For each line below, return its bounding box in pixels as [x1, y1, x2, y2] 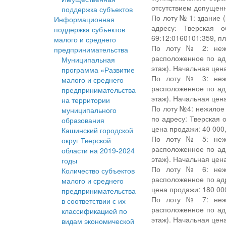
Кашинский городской [62, 125, 133, 136]
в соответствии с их [62, 196, 126, 206]
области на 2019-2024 [62, 145, 135, 156]
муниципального [62, 105, 117, 116]
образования [62, 115, 104, 126]
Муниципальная [62, 54, 115, 65]
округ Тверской [62, 135, 111, 146]
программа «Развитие [62, 65, 135, 75]
